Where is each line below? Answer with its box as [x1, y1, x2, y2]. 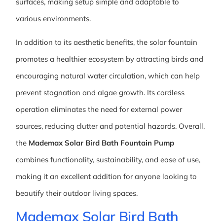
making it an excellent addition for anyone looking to [16, 171, 197, 181]
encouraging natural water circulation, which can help [16, 71, 200, 80]
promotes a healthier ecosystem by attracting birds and [16, 54, 203, 64]
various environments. [16, 13, 91, 23]
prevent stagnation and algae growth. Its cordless [16, 87, 184, 97]
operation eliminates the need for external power [16, 104, 182, 114]
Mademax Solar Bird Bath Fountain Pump [29, 138, 174, 147]
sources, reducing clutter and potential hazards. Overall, [16, 121, 205, 131]
